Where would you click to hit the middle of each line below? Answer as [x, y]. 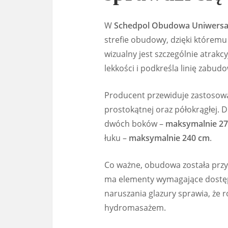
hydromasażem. [135, 208]
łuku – [117, 138]
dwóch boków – [135, 124]
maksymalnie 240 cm [169, 138]
